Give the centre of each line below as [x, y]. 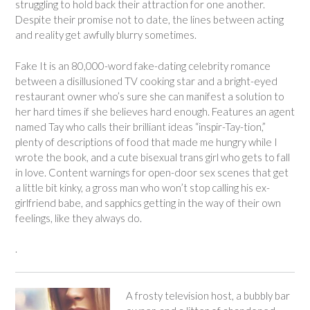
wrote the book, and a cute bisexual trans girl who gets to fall [153, 157]
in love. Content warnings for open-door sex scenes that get [152, 172]
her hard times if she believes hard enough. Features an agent [155, 111]
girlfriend [37, 202]
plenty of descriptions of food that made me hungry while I [146, 142]
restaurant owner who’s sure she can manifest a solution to [150, 96]
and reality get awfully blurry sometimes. [106, 35]
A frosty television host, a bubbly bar [208, 295]
